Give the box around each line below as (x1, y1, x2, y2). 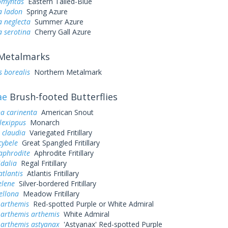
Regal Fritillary (16, 158, 67, 168)
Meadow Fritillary (18, 189, 79, 198)
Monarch (25, 118, 60, 127)
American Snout (37, 107, 94, 117)
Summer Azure (30, 17, 83, 26)
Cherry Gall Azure (30, 27, 91, 37)
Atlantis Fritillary (22, 168, 79, 178)
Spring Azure (22, 7, 68, 16)
